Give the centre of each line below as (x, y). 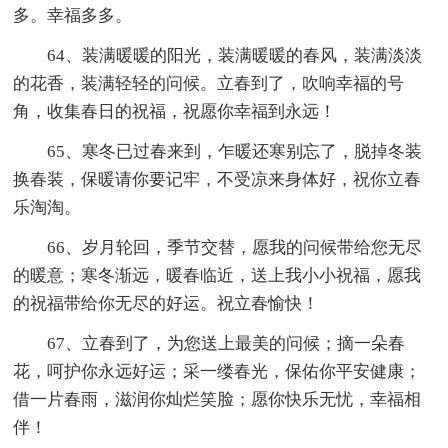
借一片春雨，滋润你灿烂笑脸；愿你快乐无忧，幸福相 (217, 399)
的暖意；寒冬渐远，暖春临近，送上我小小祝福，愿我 (217, 275)
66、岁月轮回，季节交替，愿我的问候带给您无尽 (218, 247)
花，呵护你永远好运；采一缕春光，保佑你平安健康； (217, 371)
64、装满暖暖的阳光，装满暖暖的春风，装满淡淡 (218, 55)
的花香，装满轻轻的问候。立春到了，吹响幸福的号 (209, 83)
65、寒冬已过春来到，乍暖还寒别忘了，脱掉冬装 (218, 151)
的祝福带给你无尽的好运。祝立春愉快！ (166, 303)
